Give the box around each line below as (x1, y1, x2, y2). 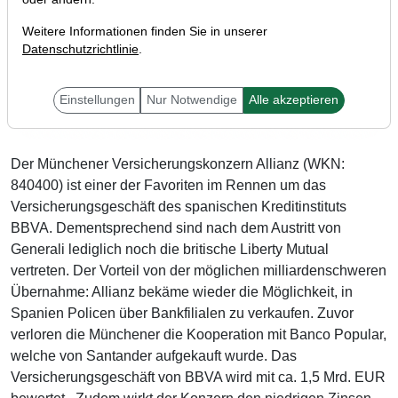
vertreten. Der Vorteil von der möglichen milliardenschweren (11, 263, 386, 279)
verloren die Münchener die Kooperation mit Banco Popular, (11, 327, 386, 343)
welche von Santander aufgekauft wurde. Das (11, 348, 297, 364)
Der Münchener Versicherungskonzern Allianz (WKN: (11, 156, 345, 172)
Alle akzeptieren (249, 93, 339, 107)
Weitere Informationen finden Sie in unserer (22, 25, 267, 38)
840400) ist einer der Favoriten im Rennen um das (11, 178, 326, 194)
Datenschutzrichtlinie (22, 43, 139, 56)
